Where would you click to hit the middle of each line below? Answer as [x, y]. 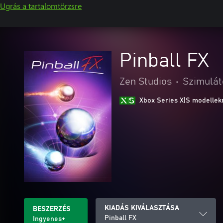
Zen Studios [146, 82]
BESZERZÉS [52, 209]
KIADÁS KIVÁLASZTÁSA [142, 208]
